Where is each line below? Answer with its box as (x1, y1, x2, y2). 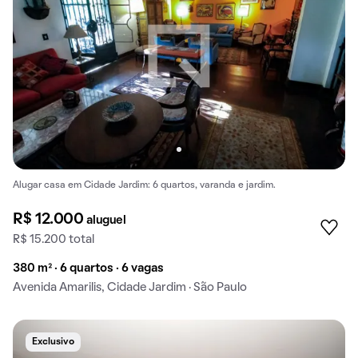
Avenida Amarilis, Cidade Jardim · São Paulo (13, 282, 247, 294)
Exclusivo (32, 338, 74, 347)
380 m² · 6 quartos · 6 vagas (13, 263, 164, 275)
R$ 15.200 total (13, 234, 94, 246)
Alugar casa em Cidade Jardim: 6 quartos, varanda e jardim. (13, 181, 276, 189)
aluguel (86, 215, 126, 227)
